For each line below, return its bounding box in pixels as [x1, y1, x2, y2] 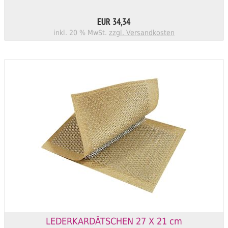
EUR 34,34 [97, 17, 131, 28]
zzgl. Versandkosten [108, 28, 175, 37]
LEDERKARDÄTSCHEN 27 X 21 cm [45, 215, 182, 226]
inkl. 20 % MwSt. [53, 28, 109, 37]
